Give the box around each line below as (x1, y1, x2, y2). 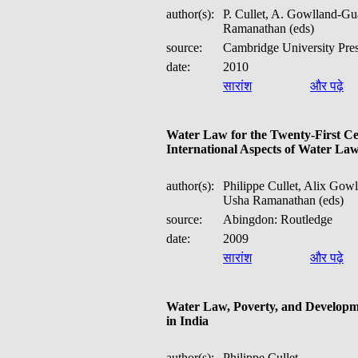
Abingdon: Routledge (223, 213, 332, 226)
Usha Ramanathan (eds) (223, 193, 344, 207)
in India (166, 314, 209, 328)
